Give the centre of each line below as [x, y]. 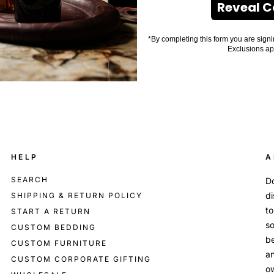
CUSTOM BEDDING [53, 228]
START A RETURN [50, 212]
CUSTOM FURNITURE [59, 243]
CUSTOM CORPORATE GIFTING [81, 259]
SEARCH [29, 180]
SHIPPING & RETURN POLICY [76, 196]
